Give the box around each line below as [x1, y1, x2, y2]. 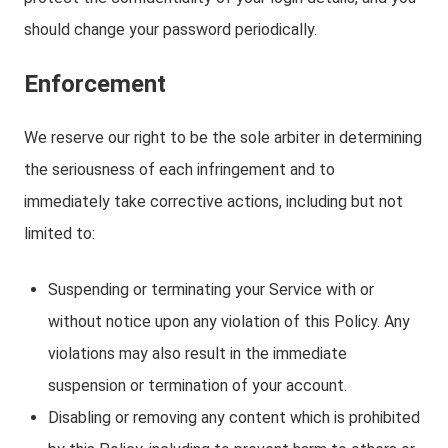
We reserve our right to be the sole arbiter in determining [24, 128, 422, 147]
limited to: [24, 224, 95, 243]
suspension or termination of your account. [48, 376, 347, 395]
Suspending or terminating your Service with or [48, 280, 374, 299]
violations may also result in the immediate [48, 344, 347, 363]
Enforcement [24, 70, 166, 98]
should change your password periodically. [24, 20, 317, 39]
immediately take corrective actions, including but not [24, 192, 403, 211]
